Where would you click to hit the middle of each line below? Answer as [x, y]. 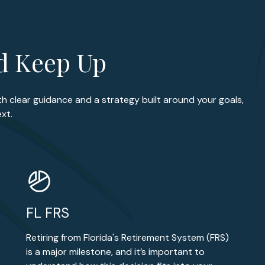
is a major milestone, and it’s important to [116, 252]
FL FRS [48, 213]
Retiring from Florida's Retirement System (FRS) [128, 237]
